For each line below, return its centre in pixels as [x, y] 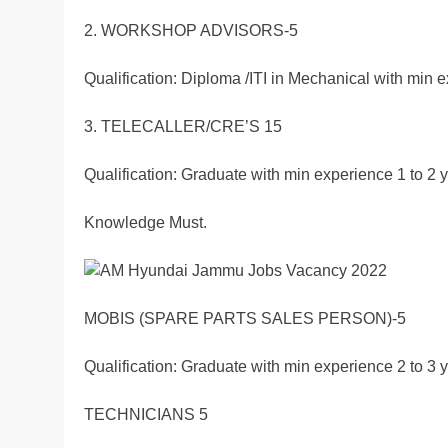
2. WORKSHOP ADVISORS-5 [191, 31]
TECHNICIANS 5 [146, 415]
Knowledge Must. [145, 223]
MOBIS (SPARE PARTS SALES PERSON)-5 [245, 319]
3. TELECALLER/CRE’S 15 [183, 127]
